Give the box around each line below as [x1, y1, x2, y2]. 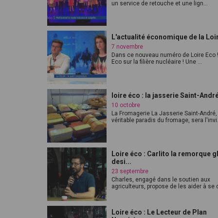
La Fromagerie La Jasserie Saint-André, [111, 110, 217, 117]
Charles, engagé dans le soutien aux [111, 176, 210, 183]
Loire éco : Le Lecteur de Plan [111, 208, 207, 216]
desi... [111, 158, 131, 165]
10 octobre [111, 102, 140, 109]
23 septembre [111, 168, 148, 175]
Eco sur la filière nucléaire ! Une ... [111, 58, 202, 65]
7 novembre [111, 43, 143, 50]
